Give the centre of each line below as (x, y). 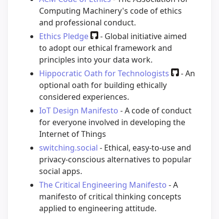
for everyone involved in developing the (112, 122)
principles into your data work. (96, 59)
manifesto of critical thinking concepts (110, 196)
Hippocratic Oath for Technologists (104, 73)
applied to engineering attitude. (98, 208)
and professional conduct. (88, 22)
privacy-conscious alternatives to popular (115, 159)
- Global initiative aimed (142, 36)
